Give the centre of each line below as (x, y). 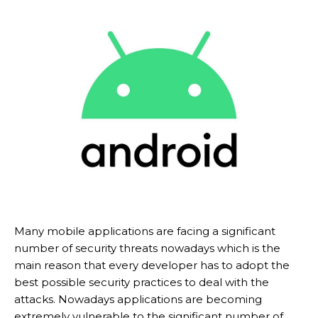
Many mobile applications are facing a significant (145, 231)
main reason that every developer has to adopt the (152, 265)
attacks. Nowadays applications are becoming (138, 299)
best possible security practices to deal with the (142, 282)
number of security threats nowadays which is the (147, 248)
